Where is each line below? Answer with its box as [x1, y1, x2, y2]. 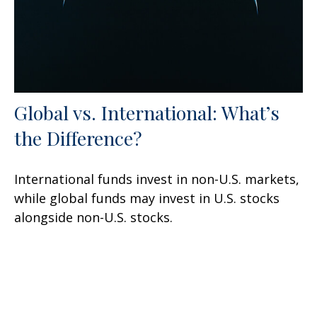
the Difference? [14, 125, 142, 151]
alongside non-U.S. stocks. [14, 209, 173, 226]
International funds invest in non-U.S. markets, [14, 171, 299, 188]
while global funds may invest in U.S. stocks [14, 190, 279, 207]
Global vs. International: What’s [14, 100, 279, 126]
